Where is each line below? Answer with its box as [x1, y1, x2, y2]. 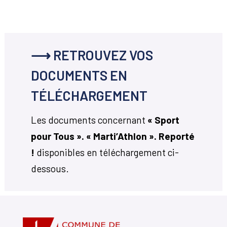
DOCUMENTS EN [30, 66, 127, 83]
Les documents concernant [30, 114, 147, 126]
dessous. [30, 163, 69, 175]
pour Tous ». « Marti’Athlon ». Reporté [30, 130, 195, 142]
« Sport [147, 114, 179, 126]
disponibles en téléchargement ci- [36, 146, 179, 159]
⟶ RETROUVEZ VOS [30, 46, 153, 63]
